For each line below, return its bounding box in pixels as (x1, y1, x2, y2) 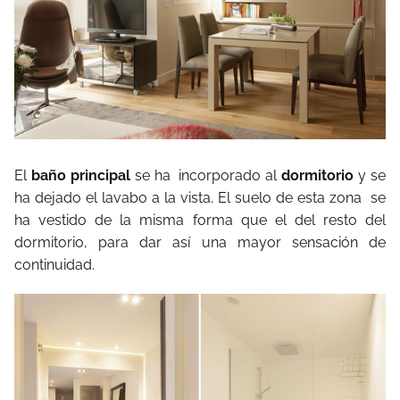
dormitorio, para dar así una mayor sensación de (14, 234, 386, 252)
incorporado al (179, 167, 282, 185)
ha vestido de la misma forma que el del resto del (14, 212, 386, 229)
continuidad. (14, 256, 95, 274)
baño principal (30, 167, 130, 185)
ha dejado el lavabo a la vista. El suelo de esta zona (14, 189, 362, 207)
